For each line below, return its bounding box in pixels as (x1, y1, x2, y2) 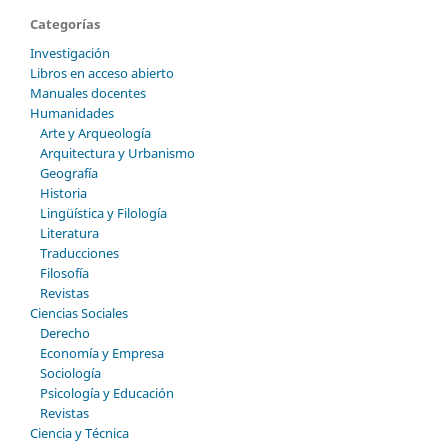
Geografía (39, 163, 98, 182)
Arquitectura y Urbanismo (39, 143, 195, 162)
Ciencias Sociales (30, 303, 128, 322)
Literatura (39, 223, 99, 242)
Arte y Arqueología (39, 123, 151, 142)
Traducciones (39, 243, 119, 262)
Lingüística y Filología (39, 203, 167, 222)
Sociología (39, 363, 101, 382)
